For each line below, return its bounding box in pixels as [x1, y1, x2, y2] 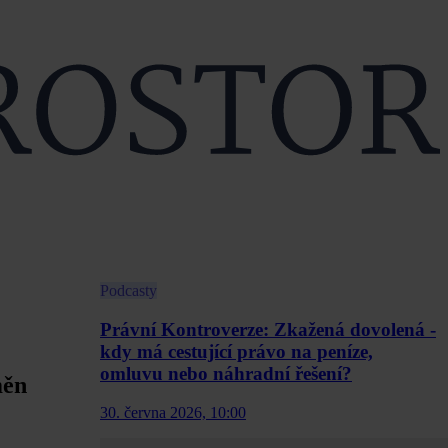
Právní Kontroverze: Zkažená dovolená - [100, 319, 436, 341]
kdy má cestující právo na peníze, [100, 341, 373, 363]
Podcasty [100, 282, 157, 300]
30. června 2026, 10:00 [100, 403, 246, 421]
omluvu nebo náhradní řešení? [100, 363, 352, 385]
